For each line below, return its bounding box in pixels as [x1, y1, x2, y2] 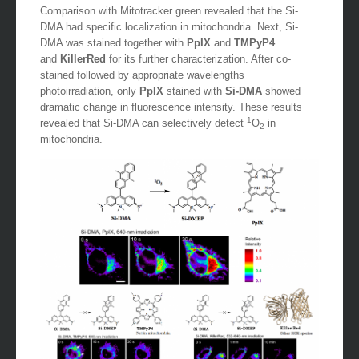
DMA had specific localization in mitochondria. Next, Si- [40, 37, 298, 50]
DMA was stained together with [40, 53, 187, 66]
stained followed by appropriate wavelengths [40, 85, 244, 98]
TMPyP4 [234, 53, 275, 66]
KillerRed [60, 69, 109, 82]
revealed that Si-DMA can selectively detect [40, 133, 247, 146]
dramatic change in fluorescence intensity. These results [40, 117, 302, 130]
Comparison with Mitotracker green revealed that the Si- [40, 21, 298, 34]
